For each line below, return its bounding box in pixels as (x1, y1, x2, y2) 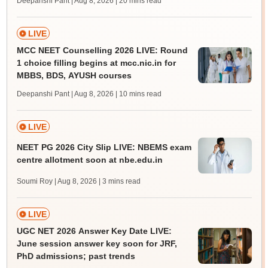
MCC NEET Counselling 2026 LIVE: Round (16, 45, 188, 55)
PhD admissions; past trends (16, 251, 135, 261)
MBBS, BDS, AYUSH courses (16, 71, 132, 80)
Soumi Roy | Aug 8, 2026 (16, 177, 97, 185)
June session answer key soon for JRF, (16, 239, 177, 248)
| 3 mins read (98, 177, 141, 185)
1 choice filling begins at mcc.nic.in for (16, 58, 176, 68)
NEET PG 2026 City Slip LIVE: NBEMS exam (16, 142, 191, 152)
